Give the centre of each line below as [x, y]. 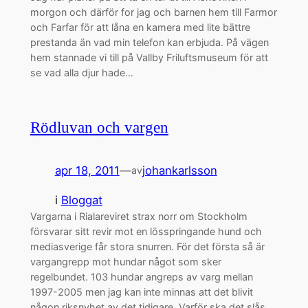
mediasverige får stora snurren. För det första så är [147, 246]
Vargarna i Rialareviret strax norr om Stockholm [139, 216]
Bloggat [81, 200]
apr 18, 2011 [87, 171]
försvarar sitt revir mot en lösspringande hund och [146, 231]
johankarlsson [179, 171]
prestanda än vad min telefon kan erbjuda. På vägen [149, 43]
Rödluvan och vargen [99, 128]
